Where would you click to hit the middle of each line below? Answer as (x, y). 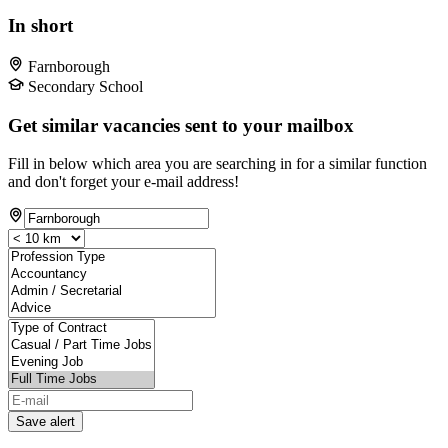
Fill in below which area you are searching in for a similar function (217, 164)
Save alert (45, 422)
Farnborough (69, 66)
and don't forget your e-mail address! (123, 182)
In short (40, 26)
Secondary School (85, 86)
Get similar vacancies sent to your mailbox (181, 125)
